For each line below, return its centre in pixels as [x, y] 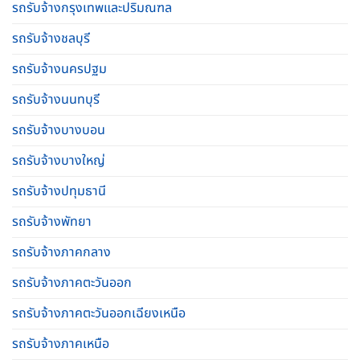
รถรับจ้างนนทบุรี [56, 99]
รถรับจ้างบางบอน [59, 130]
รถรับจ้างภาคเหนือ [61, 344]
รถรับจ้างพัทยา [52, 221]
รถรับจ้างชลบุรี [51, 38]
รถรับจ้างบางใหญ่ [59, 160]
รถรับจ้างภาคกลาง [61, 252]
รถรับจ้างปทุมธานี [59, 191]
